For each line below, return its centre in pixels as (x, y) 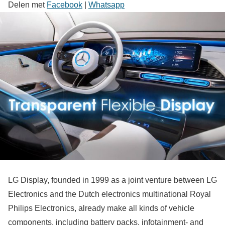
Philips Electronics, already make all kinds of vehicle (101, 208)
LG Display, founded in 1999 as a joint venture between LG (113, 180)
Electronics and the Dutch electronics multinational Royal (109, 194)
